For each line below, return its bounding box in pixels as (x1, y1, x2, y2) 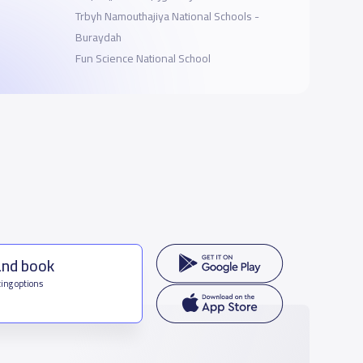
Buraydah (75, 27, 122, 49)
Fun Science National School (75, 48, 211, 70)
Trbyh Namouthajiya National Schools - (75, 6, 260, 28)
